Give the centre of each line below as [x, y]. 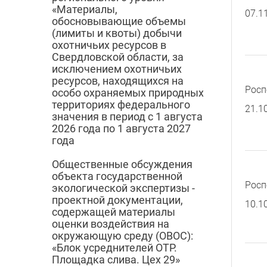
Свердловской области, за [118, 57]
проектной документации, [117, 200]
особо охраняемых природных [128, 93]
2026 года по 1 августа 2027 [121, 129]
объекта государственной [117, 176]
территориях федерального [121, 105]
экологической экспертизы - [123, 188]
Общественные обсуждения [122, 164]
